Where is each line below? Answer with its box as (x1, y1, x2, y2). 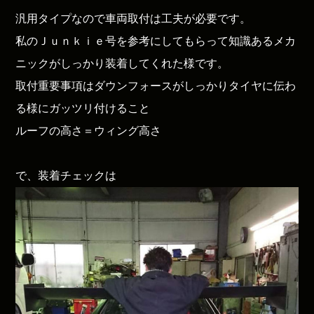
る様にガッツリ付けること (15, 102, 151, 116)
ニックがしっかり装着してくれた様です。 (15, 57, 229, 71)
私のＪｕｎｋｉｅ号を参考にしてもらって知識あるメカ (15, 34, 296, 48)
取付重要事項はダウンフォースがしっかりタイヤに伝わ (15, 79, 296, 93)
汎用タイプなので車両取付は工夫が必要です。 (15, 12, 252, 26)
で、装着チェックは (15, 169, 117, 183)
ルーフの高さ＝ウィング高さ (15, 124, 162, 138)
